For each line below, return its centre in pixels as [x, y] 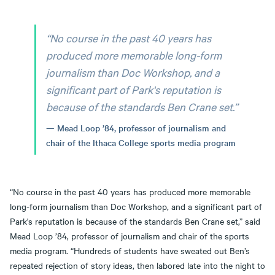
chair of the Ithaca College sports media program [141, 142]
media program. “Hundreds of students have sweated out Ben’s [130, 250]
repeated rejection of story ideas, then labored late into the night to [137, 265]
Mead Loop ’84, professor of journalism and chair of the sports [130, 235]
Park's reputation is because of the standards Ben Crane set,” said [135, 221]
